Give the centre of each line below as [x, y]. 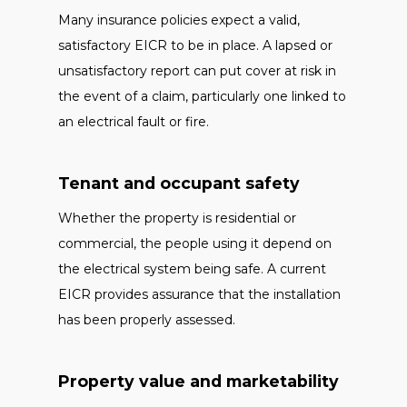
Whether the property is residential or [177, 218]
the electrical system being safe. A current [192, 269]
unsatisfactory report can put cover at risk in [197, 71]
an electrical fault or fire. [134, 122]
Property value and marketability [199, 381]
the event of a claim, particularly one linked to [202, 96]
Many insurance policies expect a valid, [179, 20]
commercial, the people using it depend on [195, 243]
